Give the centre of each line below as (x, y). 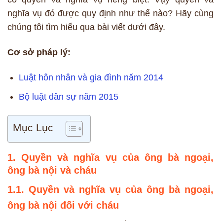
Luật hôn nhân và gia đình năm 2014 (91, 77)
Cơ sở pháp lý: (39, 52)
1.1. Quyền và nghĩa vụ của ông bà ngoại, (110, 190)
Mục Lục (33, 128)
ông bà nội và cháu (52, 170)
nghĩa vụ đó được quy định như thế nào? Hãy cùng (110, 13)
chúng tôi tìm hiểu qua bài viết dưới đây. (86, 27)
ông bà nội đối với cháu (63, 205)
